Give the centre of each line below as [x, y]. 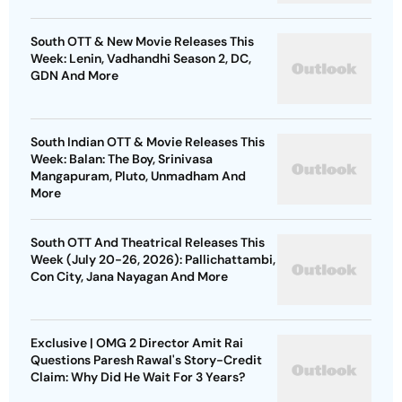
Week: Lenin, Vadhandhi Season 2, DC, [141, 59]
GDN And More [74, 76]
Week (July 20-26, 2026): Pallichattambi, [153, 260]
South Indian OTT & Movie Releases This [148, 142]
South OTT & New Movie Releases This [142, 42]
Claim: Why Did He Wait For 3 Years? [138, 377]
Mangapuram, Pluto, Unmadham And [138, 176]
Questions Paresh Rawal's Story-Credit [146, 360]
